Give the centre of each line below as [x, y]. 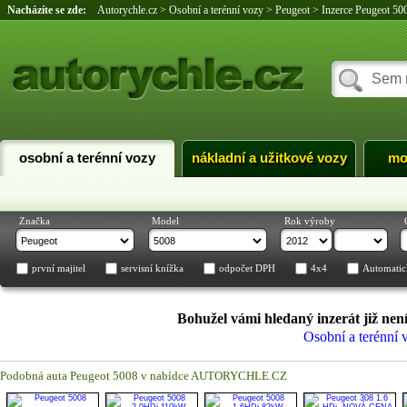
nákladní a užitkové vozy [269, 158]
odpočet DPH [247, 268]
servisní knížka [152, 268]
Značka [35, 221]
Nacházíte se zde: [52, 10]
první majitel [59, 268]
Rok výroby [310, 221]
